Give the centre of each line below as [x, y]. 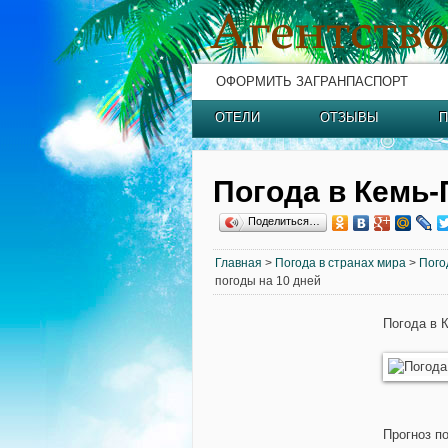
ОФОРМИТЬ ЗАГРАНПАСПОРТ [312, 81]
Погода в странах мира [340, 263]
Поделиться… [284, 221]
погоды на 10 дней [268, 281]
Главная [238, 263]
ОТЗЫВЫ [349, 117]
